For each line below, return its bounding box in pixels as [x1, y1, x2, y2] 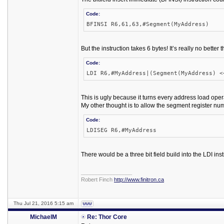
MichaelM [29, 213, 57, 220]
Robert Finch [81, 176, 114, 182]
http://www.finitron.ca [114, 176, 164, 182]
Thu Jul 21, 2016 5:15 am [13, 200, 73, 206]
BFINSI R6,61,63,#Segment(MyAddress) [86, 21, 209, 27]
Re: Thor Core [87, 213, 127, 220]
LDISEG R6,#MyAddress [86, 127, 156, 133]
